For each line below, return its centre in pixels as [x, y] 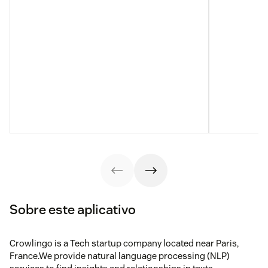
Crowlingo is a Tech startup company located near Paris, [124, 243]
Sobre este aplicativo [73, 209]
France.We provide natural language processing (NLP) [120, 255]
